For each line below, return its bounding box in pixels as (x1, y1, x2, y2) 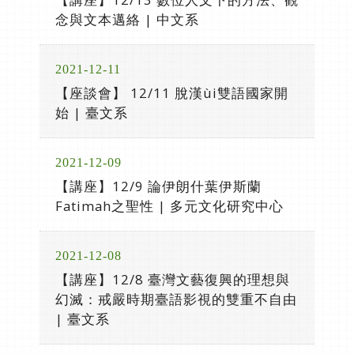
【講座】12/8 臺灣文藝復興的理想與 (55, 270, 290, 288)
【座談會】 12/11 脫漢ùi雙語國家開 (55, 84, 288, 102)
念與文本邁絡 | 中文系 (55, 10, 199, 28)
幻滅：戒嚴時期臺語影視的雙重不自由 (55, 290, 297, 308)
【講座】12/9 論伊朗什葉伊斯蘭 (55, 177, 262, 195)
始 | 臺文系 (55, 104, 128, 122)
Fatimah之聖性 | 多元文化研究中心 (55, 197, 284, 215)
